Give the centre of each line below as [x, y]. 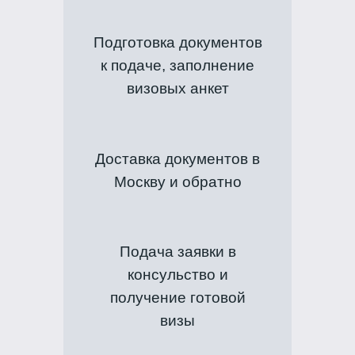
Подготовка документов [177, 43]
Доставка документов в [177, 158]
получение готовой [177, 298]
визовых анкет [177, 89]
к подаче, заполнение [177, 66]
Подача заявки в [177, 252]
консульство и [177, 275]
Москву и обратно [177, 181]
